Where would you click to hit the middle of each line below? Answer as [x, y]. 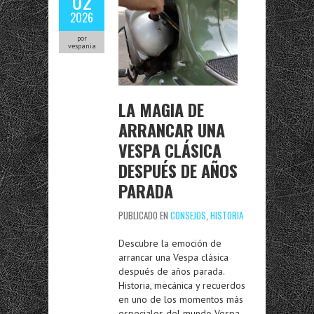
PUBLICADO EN [144, 215]
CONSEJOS [188, 215]
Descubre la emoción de [170, 243]
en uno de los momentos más [181, 299]
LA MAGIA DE [161, 109]
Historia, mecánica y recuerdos [182, 285]
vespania [82, 46]
